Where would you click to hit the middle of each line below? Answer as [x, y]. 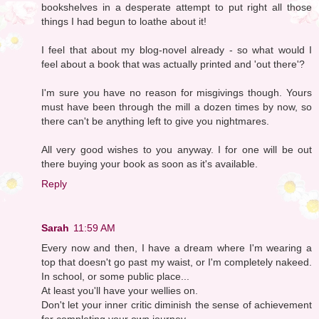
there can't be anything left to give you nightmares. [155, 121]
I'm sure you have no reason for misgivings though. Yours [177, 92]
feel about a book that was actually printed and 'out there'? [173, 64]
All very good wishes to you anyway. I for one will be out [177, 149]
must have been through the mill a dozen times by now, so [177, 106]
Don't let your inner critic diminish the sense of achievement [177, 304]
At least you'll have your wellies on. [120, 290]
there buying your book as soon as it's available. [150, 163]
